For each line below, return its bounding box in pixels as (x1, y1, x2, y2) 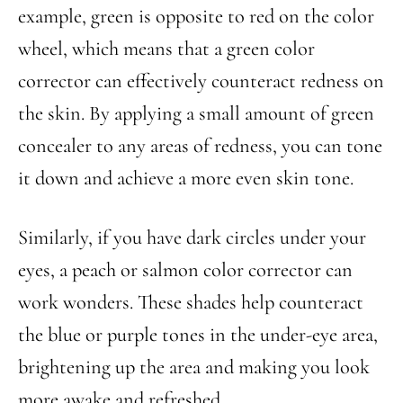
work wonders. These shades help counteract (18, 290, 363, 314)
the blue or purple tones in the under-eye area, (18, 322, 378, 346)
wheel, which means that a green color (18, 36, 315, 60)
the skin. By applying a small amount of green (18, 101, 374, 125)
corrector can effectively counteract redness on (18, 68, 384, 93)
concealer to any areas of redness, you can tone (18, 133, 382, 157)
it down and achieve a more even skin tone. (18, 166, 354, 190)
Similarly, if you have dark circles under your (18, 225, 366, 249)
